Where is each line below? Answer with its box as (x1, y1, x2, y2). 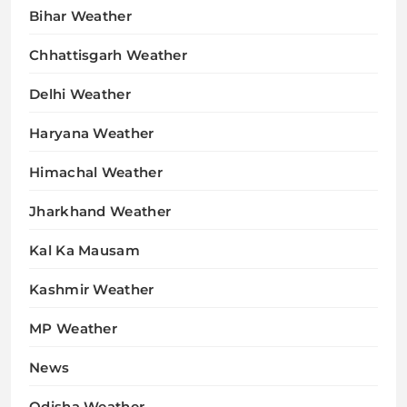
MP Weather (29, 320, 117, 338)
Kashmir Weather (29, 281, 154, 299)
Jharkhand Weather (29, 203, 172, 221)
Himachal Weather (29, 164, 163, 182)
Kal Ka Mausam (29, 242, 140, 260)
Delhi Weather (29, 85, 131, 104)
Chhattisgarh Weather (29, 46, 187, 65)
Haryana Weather (29, 124, 154, 143)
